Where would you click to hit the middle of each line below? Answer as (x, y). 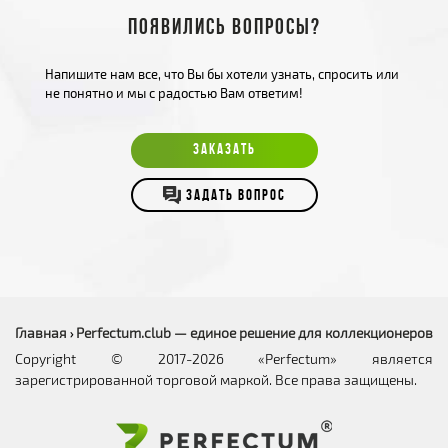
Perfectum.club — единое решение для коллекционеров (254, 333)
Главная (41, 333)
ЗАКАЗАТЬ (224, 150)
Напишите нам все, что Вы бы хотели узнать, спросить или (222, 74)
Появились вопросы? (224, 28)
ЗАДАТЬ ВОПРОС (235, 197)
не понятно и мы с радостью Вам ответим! (174, 93)
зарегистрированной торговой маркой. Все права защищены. (216, 380)
